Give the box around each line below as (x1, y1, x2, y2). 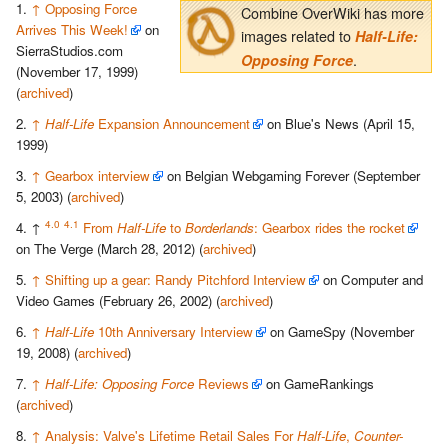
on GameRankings (262, 374, 374, 394)
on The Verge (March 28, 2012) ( (16, 239, 203, 259)
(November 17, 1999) (16, 62, 138, 82)
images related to (241, 25, 355, 47)
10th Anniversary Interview (94, 322, 253, 342)
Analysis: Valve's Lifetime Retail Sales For (45, 426, 297, 446)
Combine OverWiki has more (241, 2, 424, 24)
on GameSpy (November (266, 322, 414, 342)
